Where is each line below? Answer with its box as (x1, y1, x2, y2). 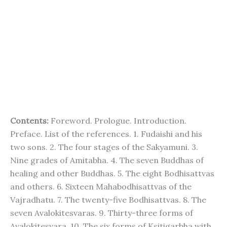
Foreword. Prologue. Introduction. (49, 116, 186, 126)
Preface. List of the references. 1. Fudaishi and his (10, 129, 202, 139)
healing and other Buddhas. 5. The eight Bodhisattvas (10, 168, 214, 178)
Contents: (10, 116, 49, 126)
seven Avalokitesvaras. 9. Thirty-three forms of (10, 208, 193, 218)
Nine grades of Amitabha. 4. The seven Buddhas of (10, 155, 204, 165)
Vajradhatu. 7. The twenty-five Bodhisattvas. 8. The (10, 195, 206, 205)
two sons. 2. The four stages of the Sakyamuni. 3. (10, 142, 198, 152)
